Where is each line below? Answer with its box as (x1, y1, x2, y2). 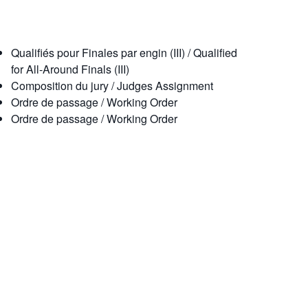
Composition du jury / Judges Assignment (11, 78, 213, 93)
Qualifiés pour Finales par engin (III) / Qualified (11, 45, 237, 60)
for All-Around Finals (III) (11, 61, 129, 77)
